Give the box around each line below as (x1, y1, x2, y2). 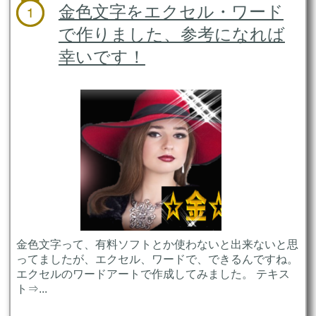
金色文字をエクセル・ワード (58, 2, 284, 22)
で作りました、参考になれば (58, 25, 285, 44)
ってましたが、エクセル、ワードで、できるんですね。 (16, 253, 298, 266)
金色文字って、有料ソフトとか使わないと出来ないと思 (16, 238, 298, 251)
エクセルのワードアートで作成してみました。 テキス (16, 268, 290, 281)
